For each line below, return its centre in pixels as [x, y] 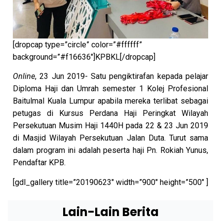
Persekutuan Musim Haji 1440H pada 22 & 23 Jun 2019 [110, 126]
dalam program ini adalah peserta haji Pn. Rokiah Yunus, [110, 150]
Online [24, 76]
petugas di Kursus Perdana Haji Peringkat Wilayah [110, 113]
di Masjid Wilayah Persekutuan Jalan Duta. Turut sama [110, 138]
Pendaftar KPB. [39, 163]
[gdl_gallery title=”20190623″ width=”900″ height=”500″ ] [110, 182]
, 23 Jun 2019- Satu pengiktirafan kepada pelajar [122, 76]
